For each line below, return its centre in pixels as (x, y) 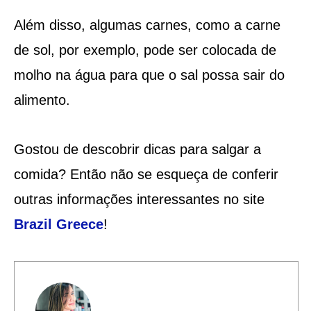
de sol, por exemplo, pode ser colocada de (145, 50)
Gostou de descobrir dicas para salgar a (137, 149)
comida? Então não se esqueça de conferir (146, 174)
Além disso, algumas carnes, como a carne (147, 25)
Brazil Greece (58, 224)
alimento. (42, 100)
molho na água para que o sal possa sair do (149, 75)
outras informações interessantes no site (139, 199)
